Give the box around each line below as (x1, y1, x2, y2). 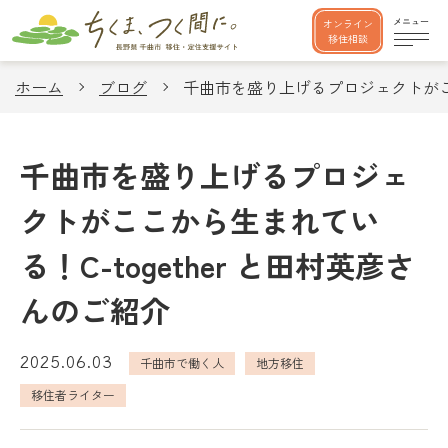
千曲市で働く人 (140, 354, 224, 371)
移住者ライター (31, 386, 115, 403)
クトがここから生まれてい (20, 198, 380, 242)
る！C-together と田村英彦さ (20, 243, 415, 287)
